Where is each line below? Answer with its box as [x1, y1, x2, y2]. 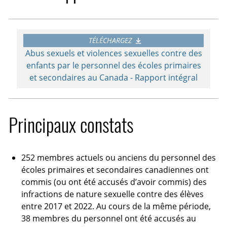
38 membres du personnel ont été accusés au [21, 212, 196, 224]
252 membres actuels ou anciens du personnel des [21, 152, 216, 163]
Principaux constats [9, 112, 134, 138]
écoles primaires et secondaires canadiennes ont [21, 164, 209, 175]
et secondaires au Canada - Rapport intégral [29, 72, 198, 84]
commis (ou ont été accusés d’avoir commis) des [21, 176, 207, 187]
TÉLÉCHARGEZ [89, 36, 134, 46]
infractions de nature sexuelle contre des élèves [21, 188, 204, 200]
